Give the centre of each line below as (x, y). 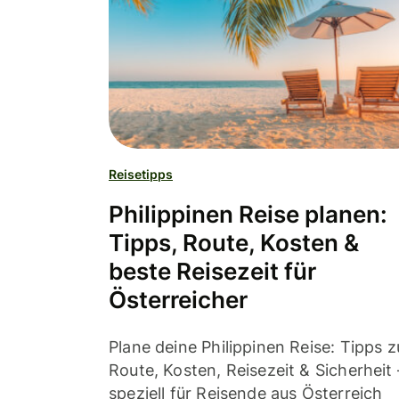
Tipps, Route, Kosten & (234, 243)
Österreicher (178, 300)
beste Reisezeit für (212, 272)
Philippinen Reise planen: (248, 215)
